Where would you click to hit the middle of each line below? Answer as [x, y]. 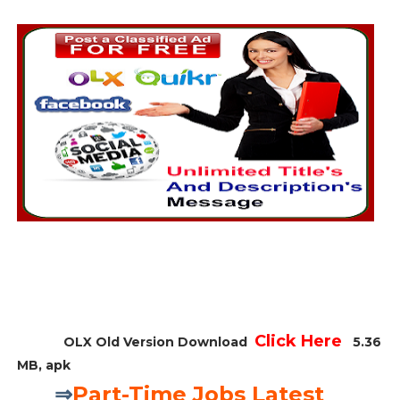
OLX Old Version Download [135, 342]
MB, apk [43, 365]
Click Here [298, 341]
